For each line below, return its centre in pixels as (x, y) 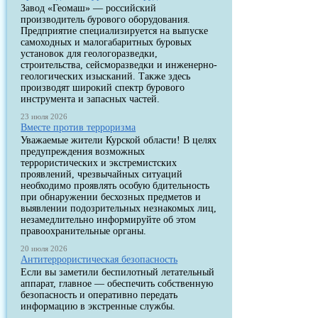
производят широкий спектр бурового (103, 88)
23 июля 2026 (44, 116)
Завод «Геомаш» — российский (89, 8)
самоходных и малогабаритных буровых (106, 42)
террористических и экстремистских (99, 163)
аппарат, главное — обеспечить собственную (117, 284)
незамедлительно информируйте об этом (109, 220)
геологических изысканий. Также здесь (106, 76)
